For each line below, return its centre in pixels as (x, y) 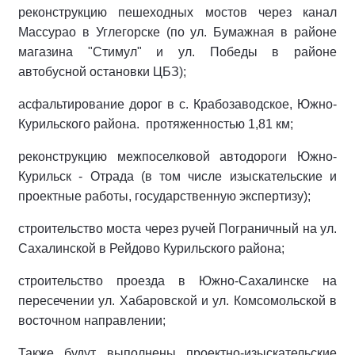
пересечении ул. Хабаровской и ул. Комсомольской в (177, 301)
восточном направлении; (92, 321)
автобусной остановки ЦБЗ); (102, 72)
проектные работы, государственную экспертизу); (164, 196)
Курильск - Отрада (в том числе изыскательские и (177, 176)
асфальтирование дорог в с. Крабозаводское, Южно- (177, 104)
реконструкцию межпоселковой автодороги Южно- (177, 157)
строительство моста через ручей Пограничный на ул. (177, 229)
